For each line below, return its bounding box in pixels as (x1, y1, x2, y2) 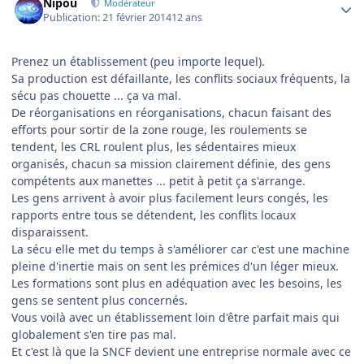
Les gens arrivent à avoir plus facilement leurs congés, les (11, 189, 328, 206)
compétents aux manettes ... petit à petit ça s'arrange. (11, 172, 305, 188)
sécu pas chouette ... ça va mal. (11, 87, 181, 103)
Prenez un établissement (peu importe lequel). (11, 53, 265, 69)
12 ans (171, 10, 203, 24)
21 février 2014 (102, 10, 172, 24)
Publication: (43, 10, 103, 24)
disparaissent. (11, 223, 89, 240)
